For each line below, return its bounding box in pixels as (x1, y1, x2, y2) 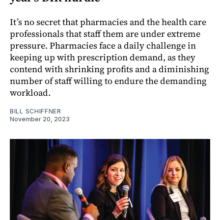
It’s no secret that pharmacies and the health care (10, 15, 206, 28)
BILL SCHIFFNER (10, 107, 61, 115)
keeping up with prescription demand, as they (10, 51, 195, 63)
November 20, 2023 (10, 115, 70, 123)
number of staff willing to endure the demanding (10, 74, 207, 87)
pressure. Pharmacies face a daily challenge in (10, 39, 196, 52)
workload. (10, 86, 51, 99)
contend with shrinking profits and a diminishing (10, 62, 209, 75)
